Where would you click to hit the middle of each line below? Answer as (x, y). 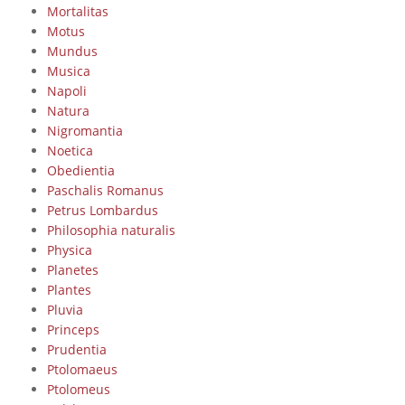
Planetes (72, 269)
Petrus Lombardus (102, 210)
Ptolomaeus (82, 369)
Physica (69, 250)
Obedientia (80, 170)
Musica (68, 71)
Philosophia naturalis (111, 230)
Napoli (66, 90)
